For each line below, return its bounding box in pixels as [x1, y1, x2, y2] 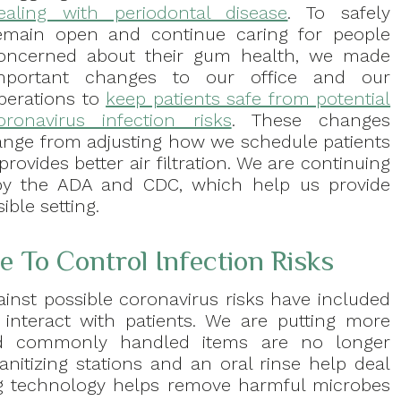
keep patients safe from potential [106, 88, 391, 110]
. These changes [231, 109, 391, 132]
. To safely [287, 2, 391, 24]
